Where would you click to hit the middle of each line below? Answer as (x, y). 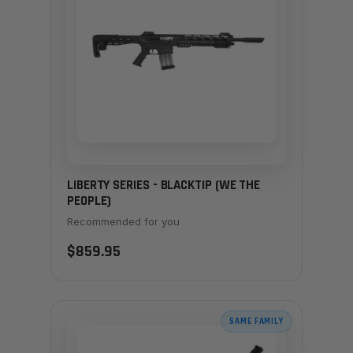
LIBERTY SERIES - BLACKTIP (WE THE (164, 186)
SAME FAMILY (256, 321)
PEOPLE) (89, 201)
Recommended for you (123, 221)
